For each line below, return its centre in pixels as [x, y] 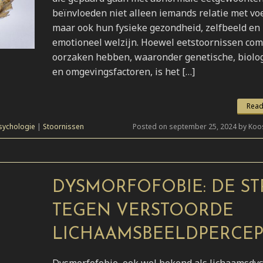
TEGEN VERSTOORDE [143, 211]
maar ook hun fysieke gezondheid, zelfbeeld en [156, 27]
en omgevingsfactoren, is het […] [124, 71]
